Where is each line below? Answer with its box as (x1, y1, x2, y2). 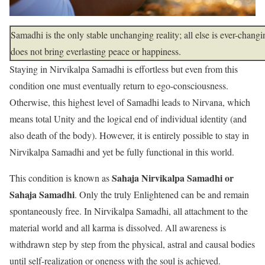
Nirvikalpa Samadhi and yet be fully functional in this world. (9, 146, 234, 159)
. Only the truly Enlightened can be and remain (75, 188, 249, 201)
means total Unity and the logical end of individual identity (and (9, 112, 247, 125)
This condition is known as (9, 172, 112, 185)
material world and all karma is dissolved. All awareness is (9, 221, 226, 234)
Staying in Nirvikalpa (9, 63, 89, 76)
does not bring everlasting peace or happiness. (11, 45, 181, 58)
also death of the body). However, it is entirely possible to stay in (9, 129, 249, 142)
